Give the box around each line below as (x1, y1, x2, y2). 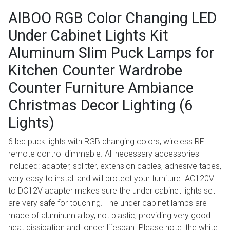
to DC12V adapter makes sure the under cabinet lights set (8, 186, 215, 196)
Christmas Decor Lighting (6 (8, 97, 193, 114)
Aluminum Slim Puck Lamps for (8, 44, 214, 62)
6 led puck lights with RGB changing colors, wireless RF (8, 137, 204, 147)
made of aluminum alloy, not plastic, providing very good (8, 210, 210, 221)
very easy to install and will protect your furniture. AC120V (8, 174, 214, 184)
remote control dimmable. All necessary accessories (8, 149, 199, 159)
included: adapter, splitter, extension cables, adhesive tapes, (8, 161, 221, 171)
